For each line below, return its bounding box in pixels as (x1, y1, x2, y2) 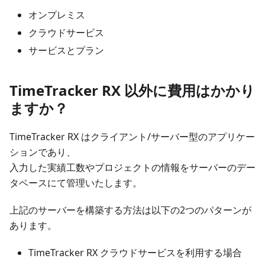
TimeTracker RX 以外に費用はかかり (9, 80, 255, 100)
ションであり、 (9, 146, 76, 159)
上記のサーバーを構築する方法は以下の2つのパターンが (9, 203, 251, 216)
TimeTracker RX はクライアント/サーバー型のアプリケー (9, 130, 255, 143)
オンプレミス (28, 8, 85, 21)
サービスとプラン (28, 44, 104, 57)
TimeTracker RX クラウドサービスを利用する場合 (28, 246, 242, 259)
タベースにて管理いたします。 (9, 176, 142, 189)
